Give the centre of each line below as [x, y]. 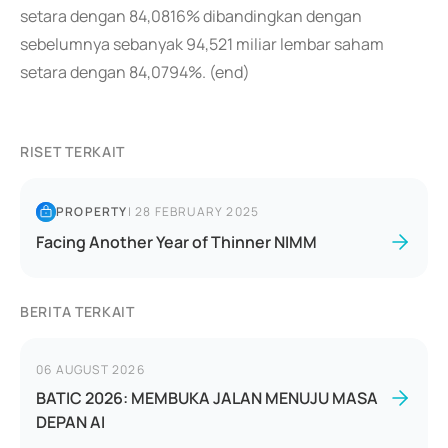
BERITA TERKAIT [77, 311]
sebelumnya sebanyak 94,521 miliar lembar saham [202, 44]
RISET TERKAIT [73, 151]
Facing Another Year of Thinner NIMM [176, 242]
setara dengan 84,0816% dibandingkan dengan [191, 16]
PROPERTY [92, 211]
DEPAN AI [70, 422]
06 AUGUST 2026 [90, 369]
